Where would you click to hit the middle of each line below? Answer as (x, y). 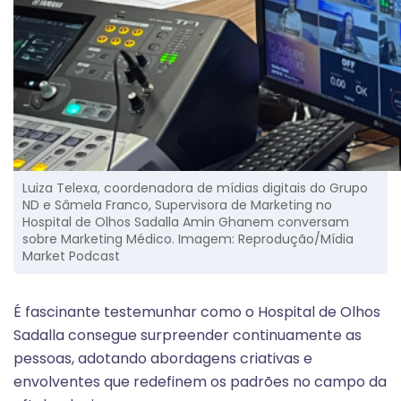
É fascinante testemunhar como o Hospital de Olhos (197, 312)
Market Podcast (71, 256)
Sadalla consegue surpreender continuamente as (188, 336)
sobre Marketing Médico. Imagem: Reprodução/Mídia (188, 239)
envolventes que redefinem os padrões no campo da (200, 382)
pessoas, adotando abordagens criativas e (163, 359)
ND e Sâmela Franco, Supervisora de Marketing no (177, 205)
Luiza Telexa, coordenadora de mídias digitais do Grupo (195, 188)
